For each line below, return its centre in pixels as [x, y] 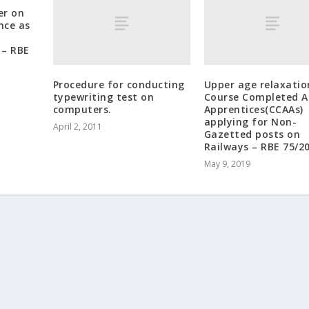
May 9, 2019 [227, 163]
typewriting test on [103, 97]
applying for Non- [250, 121]
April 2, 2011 [77, 126]
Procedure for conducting [119, 84]
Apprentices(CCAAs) [253, 109]
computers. [82, 109]
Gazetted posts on [252, 134]
